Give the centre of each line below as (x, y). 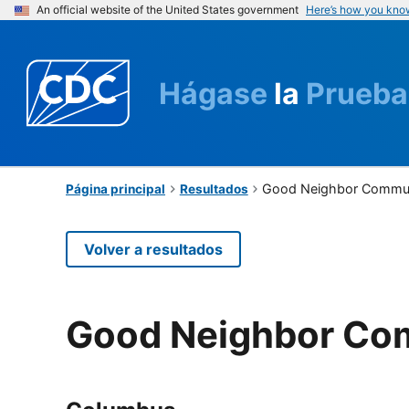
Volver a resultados (153, 249)
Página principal (115, 189)
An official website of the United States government (168, 10)
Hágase (216, 93)
